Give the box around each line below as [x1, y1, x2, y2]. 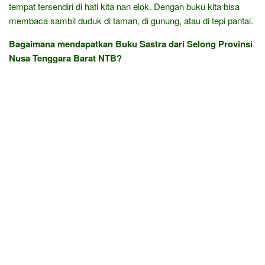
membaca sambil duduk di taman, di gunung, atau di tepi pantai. [9, 14, 253, 27]
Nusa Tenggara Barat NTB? [9, 51, 122, 64]
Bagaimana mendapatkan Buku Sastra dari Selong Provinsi [9, 37, 253, 50]
